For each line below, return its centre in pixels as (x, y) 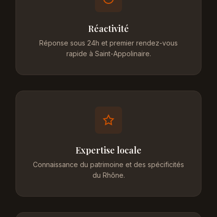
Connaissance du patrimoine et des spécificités (108, 164)
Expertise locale (108, 150)
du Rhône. (108, 175)
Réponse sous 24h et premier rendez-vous (108, 43)
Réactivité (108, 29)
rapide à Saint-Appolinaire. (108, 54)
